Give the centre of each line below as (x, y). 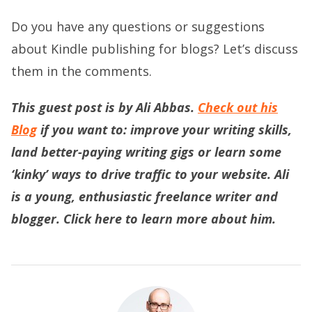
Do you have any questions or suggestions (138, 26)
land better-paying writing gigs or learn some (146, 151)
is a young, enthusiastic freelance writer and (145, 196)
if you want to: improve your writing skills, (164, 129)
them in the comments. (81, 71)
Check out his (238, 107)
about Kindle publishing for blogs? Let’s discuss (155, 48)
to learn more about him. (199, 218)
